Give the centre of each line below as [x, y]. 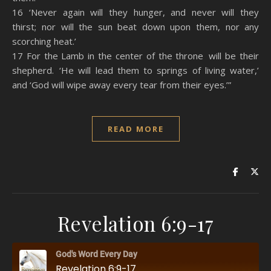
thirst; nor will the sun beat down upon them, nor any [135, 27]
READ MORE [135, 129]
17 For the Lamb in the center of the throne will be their [135, 56]
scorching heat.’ [44, 41]
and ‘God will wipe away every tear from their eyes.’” [122, 85]
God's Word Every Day [96, 254]
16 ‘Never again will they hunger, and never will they [135, 12]
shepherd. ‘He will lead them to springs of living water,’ [135, 70]
